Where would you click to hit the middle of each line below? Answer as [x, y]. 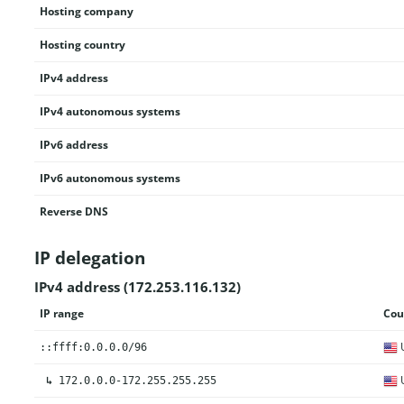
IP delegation [89, 258]
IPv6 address [73, 145]
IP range [61, 313]
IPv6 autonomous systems [110, 178]
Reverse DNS [73, 211]
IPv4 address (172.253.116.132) [137, 286]
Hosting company [86, 11]
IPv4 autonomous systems [110, 111]
